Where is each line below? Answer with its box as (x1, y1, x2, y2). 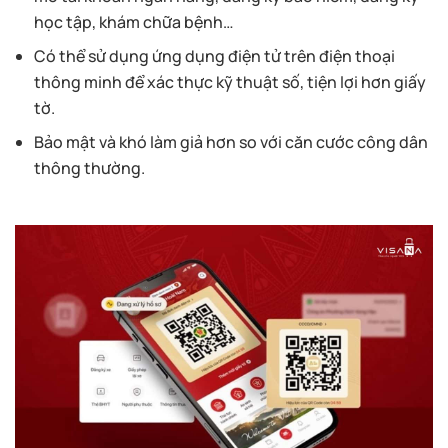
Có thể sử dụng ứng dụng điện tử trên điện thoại (34, 44, 396, 67)
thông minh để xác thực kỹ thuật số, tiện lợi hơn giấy (34, 70, 427, 93)
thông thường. (34, 156, 146, 179)
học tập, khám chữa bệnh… (34, 10, 235, 33)
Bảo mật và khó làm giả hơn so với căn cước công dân (34, 130, 429, 153)
